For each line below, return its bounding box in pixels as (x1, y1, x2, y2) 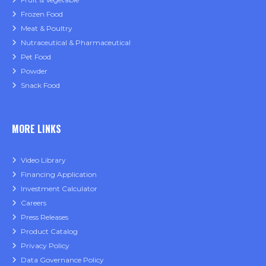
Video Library (21, 156, 66, 165)
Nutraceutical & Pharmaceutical (21, 38, 131, 47)
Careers (21, 198, 46, 208)
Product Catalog (21, 227, 78, 236)
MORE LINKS (12, 122, 61, 137)
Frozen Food (21, 9, 63, 19)
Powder (21, 66, 47, 76)
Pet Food (21, 52, 51, 62)
